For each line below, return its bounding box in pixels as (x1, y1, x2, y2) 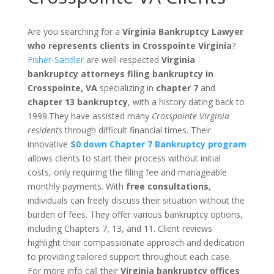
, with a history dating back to (127, 96, 245, 108)
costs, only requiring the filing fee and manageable (27, 166, 227, 178)
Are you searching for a (27, 26, 122, 37)
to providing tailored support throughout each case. (27, 251, 231, 262)
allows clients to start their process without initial (27, 152, 221, 164)
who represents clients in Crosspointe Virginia (27, 40, 232, 51)
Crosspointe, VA (27, 82, 97, 94)
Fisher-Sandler (27, 54, 84, 65)
